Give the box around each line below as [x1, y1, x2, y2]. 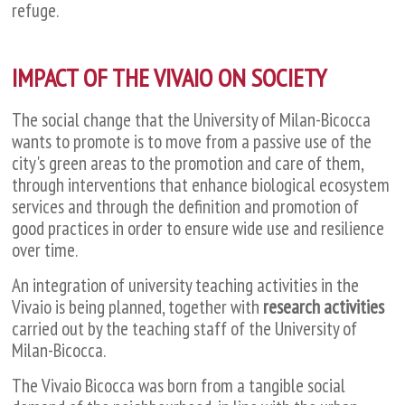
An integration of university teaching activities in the [12, 272, 360, 297]
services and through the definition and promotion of [12, 193, 360, 219]
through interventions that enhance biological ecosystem [12, 172, 391, 197]
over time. [12, 237, 79, 262]
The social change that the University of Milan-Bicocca [12, 107, 372, 132]
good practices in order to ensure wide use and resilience [12, 215, 385, 240]
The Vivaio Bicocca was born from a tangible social [12, 372, 346, 398]
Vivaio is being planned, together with [12, 294, 264, 319]
